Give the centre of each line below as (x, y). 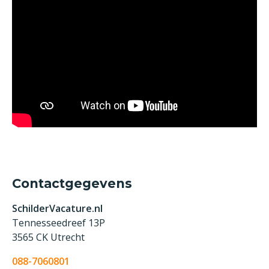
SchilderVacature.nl (57, 208)
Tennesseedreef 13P (59, 222)
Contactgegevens (72, 183)
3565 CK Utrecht (48, 237)
